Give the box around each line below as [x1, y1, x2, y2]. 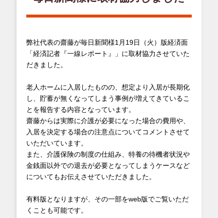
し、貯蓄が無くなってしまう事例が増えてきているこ [26, 94, 190, 102]
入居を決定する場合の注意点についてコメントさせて [26, 128, 190, 136]
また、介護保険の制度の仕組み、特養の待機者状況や [26, 150, 190, 158]
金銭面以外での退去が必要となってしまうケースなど [26, 162, 190, 169]
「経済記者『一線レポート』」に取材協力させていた [26, 50, 190, 57]
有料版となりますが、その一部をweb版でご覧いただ [26, 195, 189, 203]
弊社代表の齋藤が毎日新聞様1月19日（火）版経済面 [26, 38, 188, 46]
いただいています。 [26, 139, 88, 147]
